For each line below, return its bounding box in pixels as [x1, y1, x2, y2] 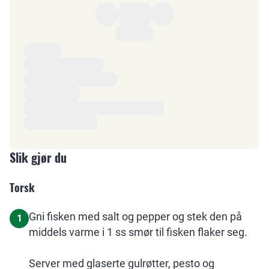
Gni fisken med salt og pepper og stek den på [29, 210, 242, 223]
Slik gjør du [10, 148, 67, 166]
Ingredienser [23, 42, 85, 60]
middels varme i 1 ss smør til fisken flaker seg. [29, 226, 247, 238]
